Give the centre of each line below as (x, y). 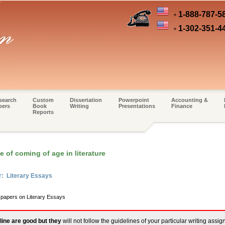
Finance (182, 106)
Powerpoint (134, 100)
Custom (43, 100)
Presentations (137, 106)
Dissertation (86, 100)
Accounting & (189, 100)
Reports (43, 112)
